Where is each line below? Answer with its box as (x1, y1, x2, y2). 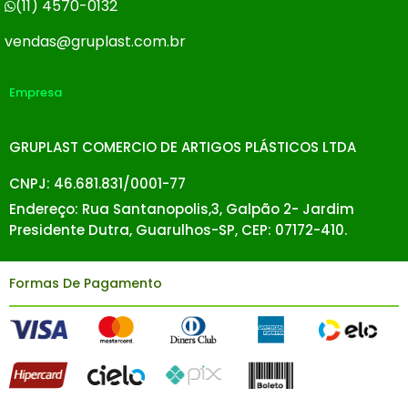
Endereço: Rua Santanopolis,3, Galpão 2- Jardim (9, 199, 354, 219)
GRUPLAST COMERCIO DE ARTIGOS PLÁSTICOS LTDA (9, 137, 356, 157)
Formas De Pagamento (9, 273, 162, 292)
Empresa (9, 84, 62, 102)
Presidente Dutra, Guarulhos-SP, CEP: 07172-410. (9, 220, 347, 240)
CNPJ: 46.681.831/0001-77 (9, 173, 186, 193)
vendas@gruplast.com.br (4, 31, 186, 53)
